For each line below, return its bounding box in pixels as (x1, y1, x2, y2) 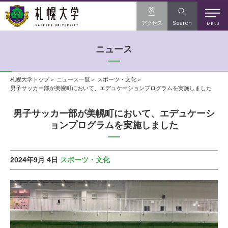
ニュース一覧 (56, 76, 90, 82)
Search (173, 20, 192, 26)
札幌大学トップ (10, 76, 49, 82)
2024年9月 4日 (10, 156, 58, 164)
